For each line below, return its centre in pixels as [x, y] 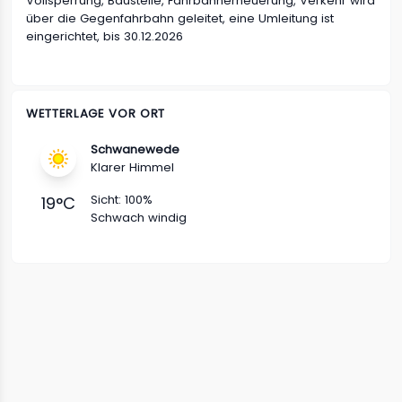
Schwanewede [135, 149]
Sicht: [108, 200]
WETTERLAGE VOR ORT [96, 114]
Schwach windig [139, 218]
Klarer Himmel [132, 167]
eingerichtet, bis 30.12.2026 [105, 36]
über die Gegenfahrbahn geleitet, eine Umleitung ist [180, 18]
